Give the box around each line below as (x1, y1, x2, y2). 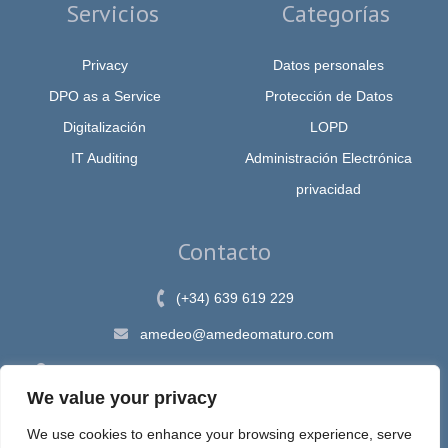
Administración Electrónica (245, 149, 412, 166)
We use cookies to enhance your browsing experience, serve (27, 426, 412, 442)
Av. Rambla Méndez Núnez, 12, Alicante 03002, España (59, 361, 412, 378)
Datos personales (273, 56, 384, 73)
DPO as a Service (48, 87, 161, 104)
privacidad (296, 180, 361, 197)
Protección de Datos (264, 87, 393, 104)
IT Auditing (71, 149, 138, 166)
